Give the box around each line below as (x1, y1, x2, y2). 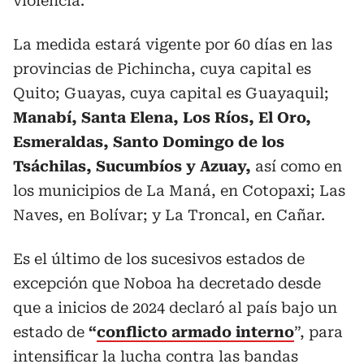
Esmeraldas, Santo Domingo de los (13, 133, 284, 150)
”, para (294, 323, 343, 340)
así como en (251, 158, 342, 175)
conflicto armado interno (97, 323, 294, 340)
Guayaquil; (245, 84, 329, 102)
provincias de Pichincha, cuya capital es (13, 60, 311, 77)
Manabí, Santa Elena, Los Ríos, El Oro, (13, 109, 311, 126)
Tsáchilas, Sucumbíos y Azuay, (13, 158, 251, 175)
